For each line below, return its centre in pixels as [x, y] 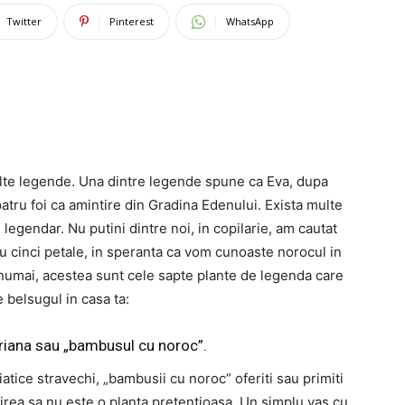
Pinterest [132, 21]
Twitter [24, 21]
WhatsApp [250, 21]
